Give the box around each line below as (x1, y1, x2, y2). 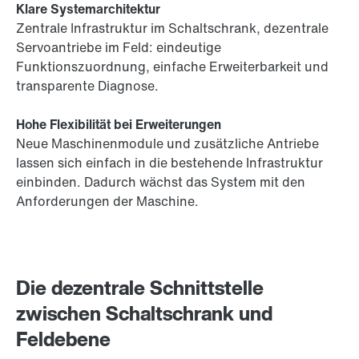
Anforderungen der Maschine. (16, 192, 199, 212)
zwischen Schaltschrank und (16, 299, 272, 329)
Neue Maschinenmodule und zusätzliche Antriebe (16, 134, 319, 154)
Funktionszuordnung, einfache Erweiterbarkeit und (16, 57, 329, 77)
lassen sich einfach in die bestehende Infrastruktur (16, 153, 323, 173)
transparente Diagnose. (16, 76, 159, 96)
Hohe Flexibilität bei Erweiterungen (16, 115, 221, 135)
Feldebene (16, 325, 111, 354)
